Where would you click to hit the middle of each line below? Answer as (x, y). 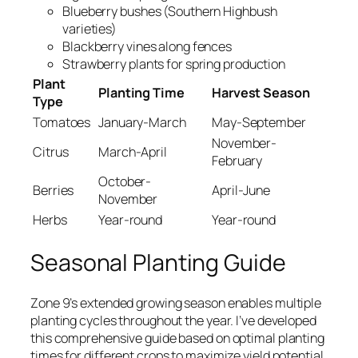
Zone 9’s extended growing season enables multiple (176, 303)
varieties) (90, 29)
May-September (259, 123)
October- (125, 182)
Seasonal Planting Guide (158, 262)
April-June (241, 191)
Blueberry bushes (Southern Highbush (170, 12)
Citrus (51, 152)
